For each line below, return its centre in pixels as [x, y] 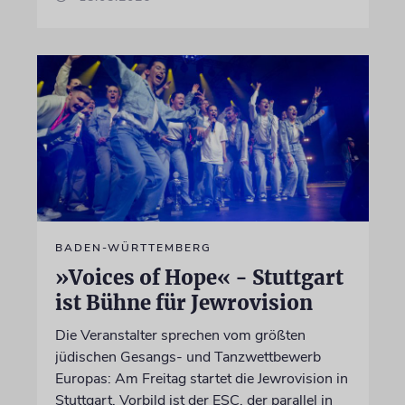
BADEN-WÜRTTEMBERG [133, 247]
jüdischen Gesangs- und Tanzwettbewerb [188, 357]
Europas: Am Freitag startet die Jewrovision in [201, 378]
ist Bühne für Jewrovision [184, 302]
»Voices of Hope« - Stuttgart [199, 277]
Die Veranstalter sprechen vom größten [180, 335]
